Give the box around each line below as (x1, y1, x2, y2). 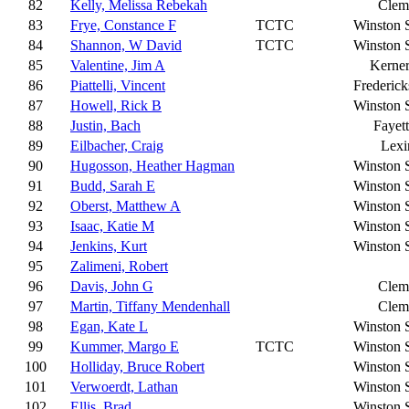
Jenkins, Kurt (70, 238, 147, 254)
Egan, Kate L (70, 319, 148, 334)
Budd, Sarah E (70, 178, 155, 194)
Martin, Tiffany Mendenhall (70, 299, 230, 314)
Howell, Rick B (70, 98, 162, 113)
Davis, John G (70, 278, 153, 294)
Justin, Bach (70, 118, 141, 133)
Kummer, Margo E (70, 339, 179, 354)
